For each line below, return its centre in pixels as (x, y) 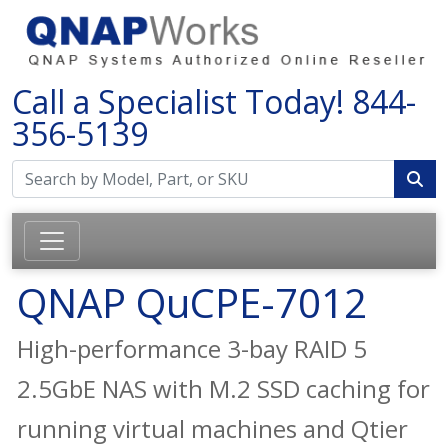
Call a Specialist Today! (182, 101)
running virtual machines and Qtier (212, 428)
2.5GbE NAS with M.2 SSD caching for (223, 388)
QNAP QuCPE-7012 (192, 302)
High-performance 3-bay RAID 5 (192, 348)
